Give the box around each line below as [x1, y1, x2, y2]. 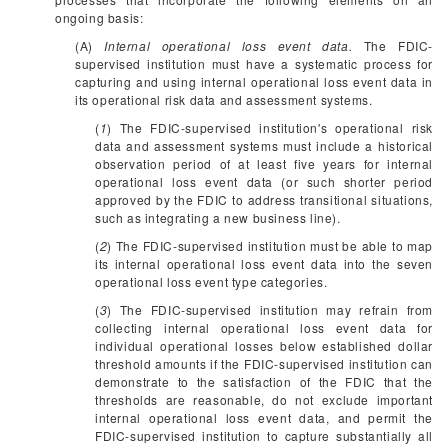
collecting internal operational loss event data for [95, 319, 433, 336]
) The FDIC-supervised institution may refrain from [107, 301, 433, 318]
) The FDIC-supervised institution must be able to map [107, 237, 433, 254]
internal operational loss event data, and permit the [95, 409, 433, 426]
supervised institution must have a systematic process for [75, 55, 433, 72]
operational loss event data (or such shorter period [95, 173, 433, 190]
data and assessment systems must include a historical [95, 137, 433, 154]
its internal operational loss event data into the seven [95, 255, 433, 272]
